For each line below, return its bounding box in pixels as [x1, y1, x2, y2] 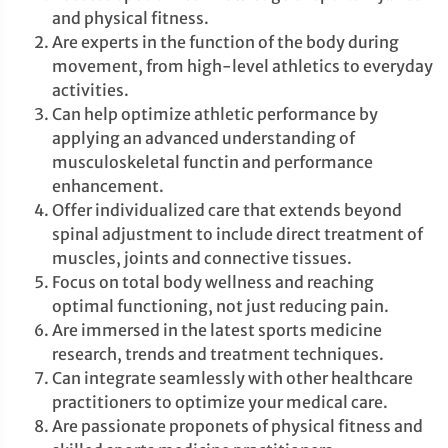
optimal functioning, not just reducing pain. [52, 296, 389, 316]
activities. [52, 80, 129, 100]
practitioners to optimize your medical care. [52, 392, 388, 412]
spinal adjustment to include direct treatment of [52, 224, 423, 244]
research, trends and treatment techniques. [52, 344, 384, 364]
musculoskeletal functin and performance [52, 152, 373, 172]
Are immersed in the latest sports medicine [52, 320, 382, 340]
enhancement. [52, 176, 164, 196]
